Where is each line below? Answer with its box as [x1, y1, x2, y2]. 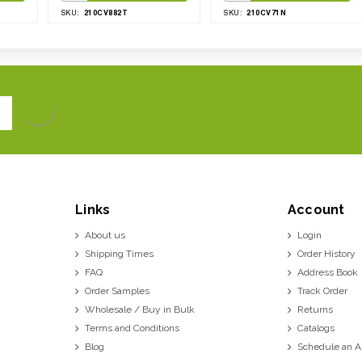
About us [85, 229, 126, 241]
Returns [297, 303, 333, 315]
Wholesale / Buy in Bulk [85, 303, 196, 315]
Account [287, 201, 345, 217]
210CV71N [246, 7, 287, 17]
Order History [297, 247, 356, 259]
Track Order [297, 284, 347, 297]
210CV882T [83, 7, 128, 17]
